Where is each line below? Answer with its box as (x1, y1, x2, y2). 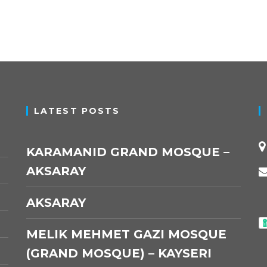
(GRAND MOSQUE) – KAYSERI (26, 246, 212, 260)
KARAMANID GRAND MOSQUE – (26, 145, 230, 159)
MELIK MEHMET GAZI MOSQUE (26, 227, 227, 241)
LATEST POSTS (34, 105, 120, 116)
